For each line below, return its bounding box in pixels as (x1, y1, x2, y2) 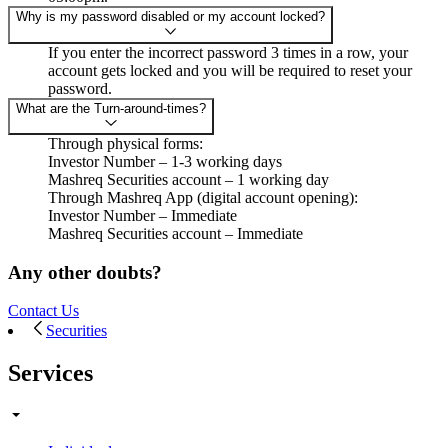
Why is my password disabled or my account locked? (16, 9, 325, 25)
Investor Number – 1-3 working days (48, 152, 282, 170)
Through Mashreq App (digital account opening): (48, 188, 358, 206)
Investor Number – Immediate (48, 206, 237, 224)
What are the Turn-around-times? (16, 100, 206, 116)
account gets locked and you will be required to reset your (48, 61, 412, 79)
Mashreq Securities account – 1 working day (48, 170, 329, 188)
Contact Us (8, 302, 79, 320)
